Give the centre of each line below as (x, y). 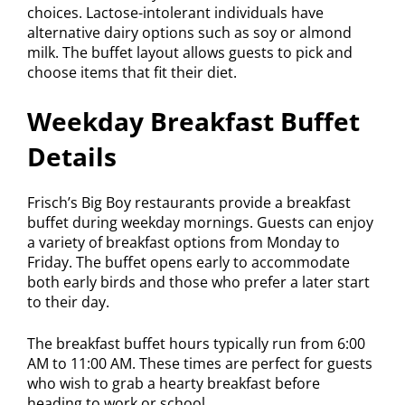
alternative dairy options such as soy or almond (189, 32)
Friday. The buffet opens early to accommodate (188, 262)
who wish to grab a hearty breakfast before (174, 383)
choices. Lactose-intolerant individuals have (175, 12)
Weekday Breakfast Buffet (193, 121)
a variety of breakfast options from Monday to (184, 242)
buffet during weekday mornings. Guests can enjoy (200, 222)
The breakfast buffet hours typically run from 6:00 (196, 343)
